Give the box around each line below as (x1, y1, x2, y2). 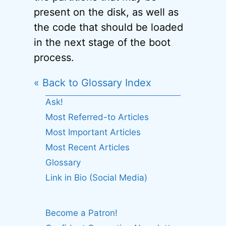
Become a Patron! (45, 208, 118, 218)
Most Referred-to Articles (45, 112, 149, 122)
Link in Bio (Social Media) (45, 173, 147, 183)
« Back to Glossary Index (34, 77, 152, 89)
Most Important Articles (45, 127, 141, 137)
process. (34, 51, 75, 64)
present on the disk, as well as (34, 6, 179, 18)
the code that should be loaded (34, 21, 184, 33)
